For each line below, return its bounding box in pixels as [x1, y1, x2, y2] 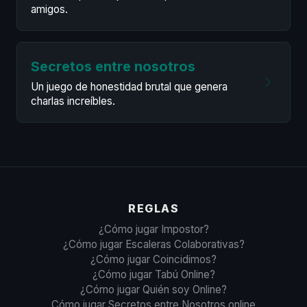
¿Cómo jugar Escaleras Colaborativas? [62, 238, 245, 251]
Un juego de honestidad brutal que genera [31, 80, 228, 93]
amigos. [31, 3, 68, 16]
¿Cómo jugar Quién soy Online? [80, 283, 227, 296]
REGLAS [128, 201, 179, 215]
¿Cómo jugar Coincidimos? [90, 253, 217, 266]
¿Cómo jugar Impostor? [98, 223, 209, 236]
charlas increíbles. [31, 95, 115, 108]
